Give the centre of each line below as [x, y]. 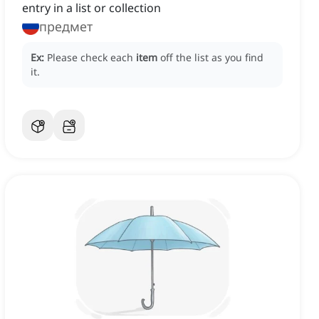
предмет [66, 27]
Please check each [91, 58]
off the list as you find [212, 58]
